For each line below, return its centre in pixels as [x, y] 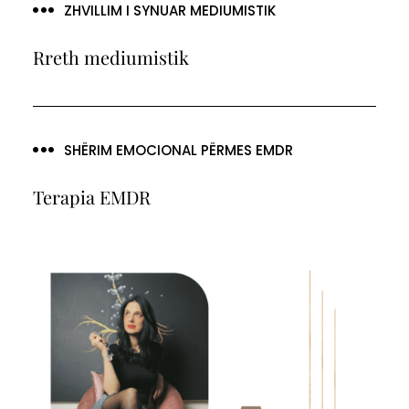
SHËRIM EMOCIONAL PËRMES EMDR [178, 150]
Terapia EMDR [91, 196]
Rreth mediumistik [110, 57]
